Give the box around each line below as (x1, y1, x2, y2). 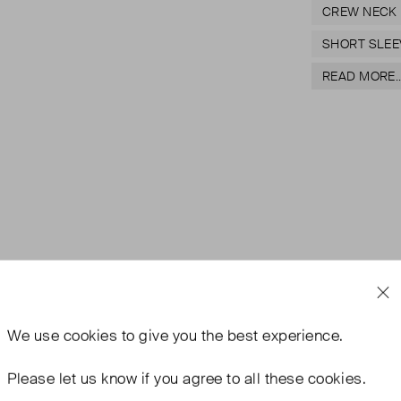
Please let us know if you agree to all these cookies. (7, 368, 367, 388)
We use (7, 325, 64, 346)
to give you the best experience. (117, 325, 344, 346)
